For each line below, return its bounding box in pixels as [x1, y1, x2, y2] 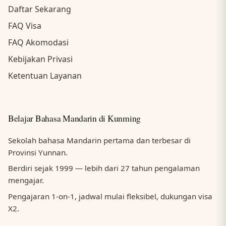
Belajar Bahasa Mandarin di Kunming [8, 112, 141, 125]
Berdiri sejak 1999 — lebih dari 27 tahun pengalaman [8, 163, 200, 174]
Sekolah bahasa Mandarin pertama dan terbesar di [8, 135, 191, 145]
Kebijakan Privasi [8, 53, 73, 65]
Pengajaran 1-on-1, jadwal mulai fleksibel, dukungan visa [8, 191, 212, 202]
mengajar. [8, 175, 44, 186]
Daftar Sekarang [8, 3, 71, 15]
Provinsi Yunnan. [8, 147, 68, 157]
